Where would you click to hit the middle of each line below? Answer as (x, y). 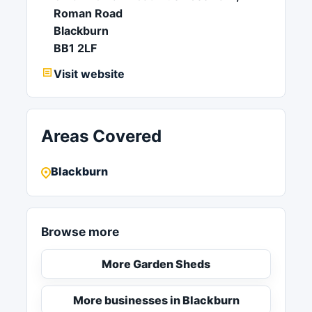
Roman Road (88, 13)
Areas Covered (101, 136)
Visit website (89, 73)
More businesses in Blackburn (156, 300)
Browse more (80, 231)
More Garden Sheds (156, 264)
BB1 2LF (75, 48)
